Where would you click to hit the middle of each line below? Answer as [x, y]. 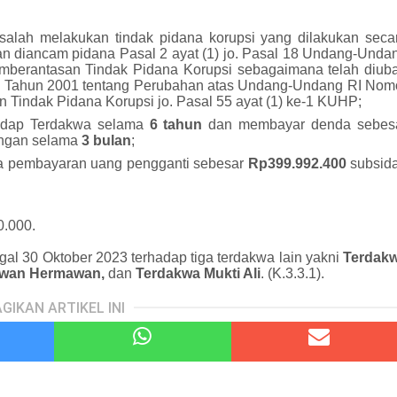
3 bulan [107, 140]
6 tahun [179, 125]
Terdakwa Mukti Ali [196, 273]
